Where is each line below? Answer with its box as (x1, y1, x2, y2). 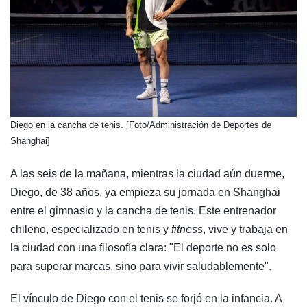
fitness (169, 223, 203, 235)
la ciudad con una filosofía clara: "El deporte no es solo (10, 241, 276, 254)
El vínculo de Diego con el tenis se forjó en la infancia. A (10, 292, 282, 304)
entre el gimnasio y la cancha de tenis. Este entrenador (10, 204, 276, 217)
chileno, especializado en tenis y (10, 223, 169, 235)
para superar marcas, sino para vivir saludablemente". (10, 260, 271, 272)
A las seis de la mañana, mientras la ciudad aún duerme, (10, 167, 284, 180)
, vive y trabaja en (203, 223, 288, 235)
